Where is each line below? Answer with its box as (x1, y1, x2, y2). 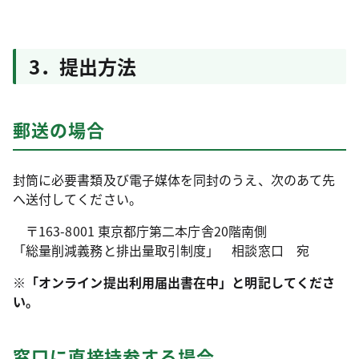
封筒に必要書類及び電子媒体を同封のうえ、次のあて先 (13, 170, 335, 189)
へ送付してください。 (13, 189, 142, 208)
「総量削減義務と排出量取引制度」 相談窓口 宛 (13, 240, 309, 260)
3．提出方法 (29, 52, 136, 80)
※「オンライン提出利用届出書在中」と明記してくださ (13, 272, 335, 292)
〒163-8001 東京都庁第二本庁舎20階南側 (13, 221, 267, 240)
